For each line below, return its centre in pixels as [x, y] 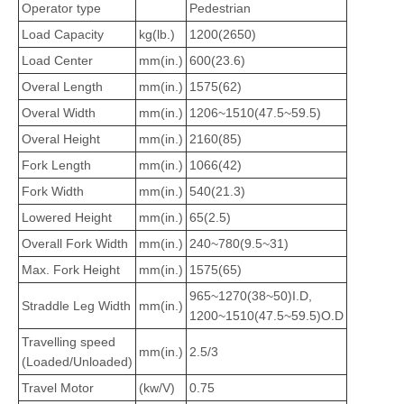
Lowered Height [67, 217]
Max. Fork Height [71, 270]
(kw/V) [157, 388]
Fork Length [56, 165]
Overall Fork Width [75, 243]
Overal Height [61, 139]
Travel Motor [58, 388]
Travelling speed [69, 342]
